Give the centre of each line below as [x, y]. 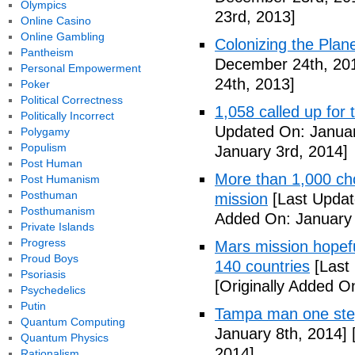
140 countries [262, 266]
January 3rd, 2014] [281, 151]
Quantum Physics [64, 338]
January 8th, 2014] [281, 334]
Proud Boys [49, 258]
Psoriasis [43, 274]
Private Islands [57, 227]
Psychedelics [53, 290]
